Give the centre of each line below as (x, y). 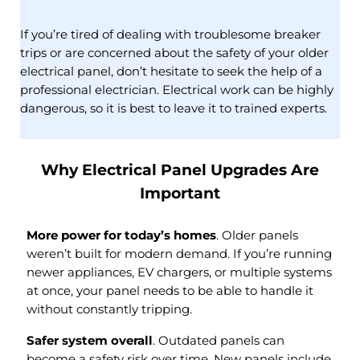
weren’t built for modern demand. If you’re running (179, 254)
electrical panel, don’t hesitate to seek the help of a (171, 72)
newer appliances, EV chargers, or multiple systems (179, 272)
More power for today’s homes (121, 235)
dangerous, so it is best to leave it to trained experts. (174, 109)
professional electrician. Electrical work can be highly (177, 90)
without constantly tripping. (109, 309)
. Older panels (257, 235)
